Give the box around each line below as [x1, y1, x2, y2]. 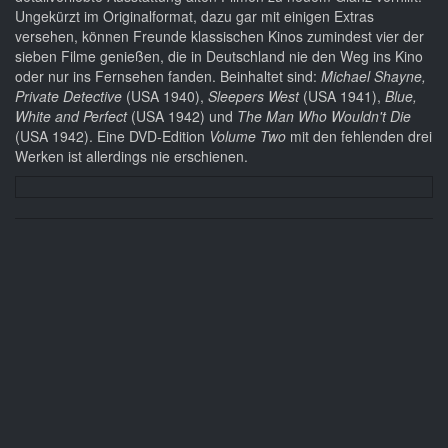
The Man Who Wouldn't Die [237, 106, 411, 127]
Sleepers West [208, 86, 299, 107]
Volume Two [209, 126, 286, 147]
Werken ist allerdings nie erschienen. [15, 146, 248, 167]
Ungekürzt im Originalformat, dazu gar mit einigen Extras [15, 6, 374, 27]
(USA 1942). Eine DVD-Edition [15, 126, 209, 147]
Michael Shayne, [321, 66, 426, 87]
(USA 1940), [122, 86, 208, 107]
